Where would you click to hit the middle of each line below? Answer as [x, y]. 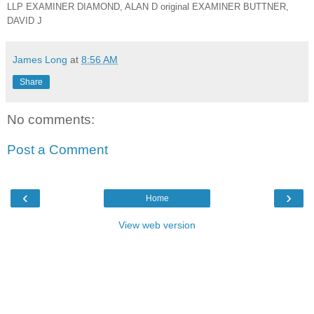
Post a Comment [57, 150]
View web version [157, 225]
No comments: [51, 119]
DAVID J [25, 20]
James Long [40, 59]
